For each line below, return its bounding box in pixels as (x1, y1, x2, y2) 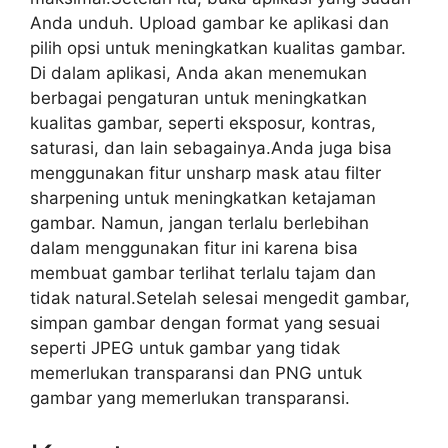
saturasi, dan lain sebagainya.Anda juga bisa (30, 137, 392, 158)
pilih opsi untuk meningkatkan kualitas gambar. (30, 37, 406, 58)
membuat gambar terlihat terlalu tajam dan (30, 262, 376, 283)
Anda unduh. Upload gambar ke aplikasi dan (30, 12, 389, 33)
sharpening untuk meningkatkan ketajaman (30, 187, 376, 208)
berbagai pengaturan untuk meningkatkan (30, 87, 367, 108)
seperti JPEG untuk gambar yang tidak (30, 337, 340, 358)
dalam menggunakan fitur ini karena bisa (30, 237, 358, 258)
